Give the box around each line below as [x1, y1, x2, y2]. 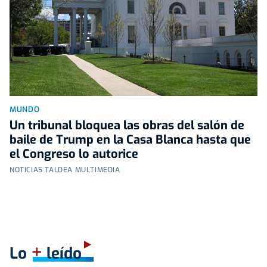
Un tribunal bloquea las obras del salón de [10, 117, 244, 133]
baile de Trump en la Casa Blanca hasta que [10, 131, 251, 148]
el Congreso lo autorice [10, 145, 138, 162]
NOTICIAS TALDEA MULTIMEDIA [10, 164, 120, 175]
